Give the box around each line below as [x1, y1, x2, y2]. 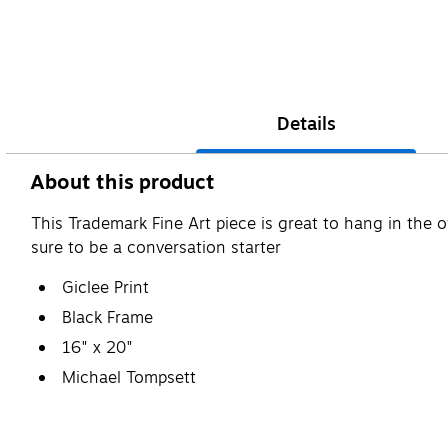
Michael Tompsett [62, 365, 196, 390]
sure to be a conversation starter [31, 235, 281, 260]
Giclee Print [62, 275, 149, 300]
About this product [30, 166, 216, 198]
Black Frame [62, 305, 153, 330]
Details [276, 109, 336, 138]
